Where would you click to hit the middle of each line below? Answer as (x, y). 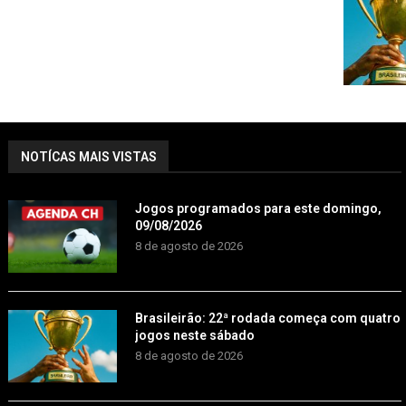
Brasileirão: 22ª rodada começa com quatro (267, 319)
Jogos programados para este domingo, (258, 209)
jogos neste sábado (194, 336)
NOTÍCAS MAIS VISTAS (88, 157)
